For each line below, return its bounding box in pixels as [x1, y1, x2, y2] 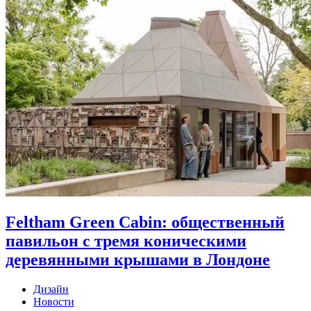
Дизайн [33, 283, 69, 296]
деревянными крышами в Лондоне [6, 251, 270, 269]
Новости [33, 296, 74, 308]
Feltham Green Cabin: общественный [6, 213, 285, 232]
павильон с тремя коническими [6, 232, 246, 251]
